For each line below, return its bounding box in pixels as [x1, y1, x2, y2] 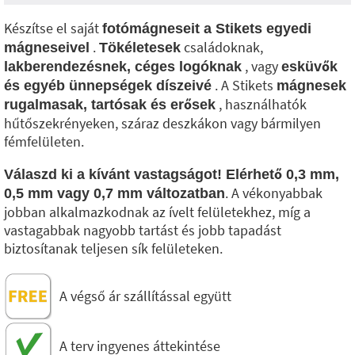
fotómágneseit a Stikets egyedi [102, 21, 311, 36]
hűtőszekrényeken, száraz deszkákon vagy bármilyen [4, 114, 321, 132]
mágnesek [277, 78, 346, 94]
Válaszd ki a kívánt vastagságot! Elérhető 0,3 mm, [4, 166, 339, 182]
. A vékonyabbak [225, 184, 323, 202]
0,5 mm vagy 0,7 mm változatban [4, 185, 225, 201]
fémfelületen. [4, 132, 84, 151]
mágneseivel [4, 40, 90, 55]
